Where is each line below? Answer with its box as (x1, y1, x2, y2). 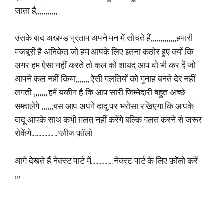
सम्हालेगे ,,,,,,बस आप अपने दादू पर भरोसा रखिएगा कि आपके (15, 99, 194, 114)
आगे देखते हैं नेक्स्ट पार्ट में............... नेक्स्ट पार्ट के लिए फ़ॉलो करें (15, 154, 198, 168)
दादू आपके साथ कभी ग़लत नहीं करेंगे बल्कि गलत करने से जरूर (15, 113, 202, 127)
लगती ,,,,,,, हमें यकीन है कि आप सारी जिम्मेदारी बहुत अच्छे (15, 86, 185, 100)
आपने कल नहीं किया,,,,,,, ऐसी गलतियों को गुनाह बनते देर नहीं (15, 72, 195, 87)
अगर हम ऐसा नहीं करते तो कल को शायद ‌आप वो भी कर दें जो (15, 58, 196, 73)
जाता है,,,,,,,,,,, (15, 4, 57, 18)
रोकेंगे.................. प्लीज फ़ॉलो (15, 127, 94, 141)
